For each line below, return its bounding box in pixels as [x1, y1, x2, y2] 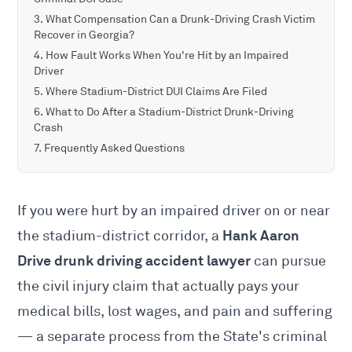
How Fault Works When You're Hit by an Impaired [46, 49, 289, 63]
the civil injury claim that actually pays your [17, 277, 300, 295]
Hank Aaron [222, 226, 300, 245]
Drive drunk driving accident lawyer [17, 251, 251, 270]
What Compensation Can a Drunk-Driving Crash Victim [46, 13, 316, 27]
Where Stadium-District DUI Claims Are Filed [46, 85, 268, 99]
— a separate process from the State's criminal [17, 328, 328, 346]
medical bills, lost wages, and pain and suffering [17, 302, 333, 321]
